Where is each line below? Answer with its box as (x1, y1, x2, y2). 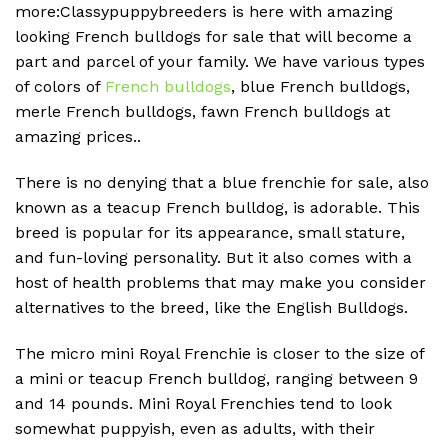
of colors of (15, 77, 105, 97)
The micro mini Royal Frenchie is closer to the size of (15, 343, 424, 363)
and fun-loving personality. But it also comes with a (15, 248, 412, 268)
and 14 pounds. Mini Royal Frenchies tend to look (15, 393, 392, 413)
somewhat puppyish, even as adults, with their (15, 418, 375, 438)
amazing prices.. (15, 127, 141, 147)
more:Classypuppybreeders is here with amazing (15, 2, 393, 22)
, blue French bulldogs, (231, 77, 410, 97)
